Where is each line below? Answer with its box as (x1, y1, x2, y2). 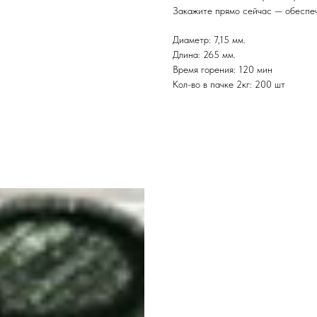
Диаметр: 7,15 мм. (173, 34, 246, 46)
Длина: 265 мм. (173, 49, 236, 61)
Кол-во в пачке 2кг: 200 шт (173, 79, 285, 91)
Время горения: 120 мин (173, 64, 272, 76)
